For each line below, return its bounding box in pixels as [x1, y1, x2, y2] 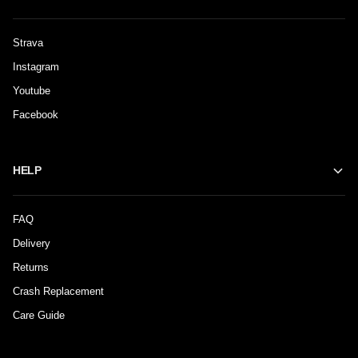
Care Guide [13, 309, 65, 322]
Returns [13, 261, 49, 274]
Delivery [13, 237, 50, 250]
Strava [13, 37, 43, 50]
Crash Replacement [13, 285, 104, 298]
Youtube [13, 85, 50, 97]
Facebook [13, 109, 58, 121]
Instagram [13, 61, 59, 74]
